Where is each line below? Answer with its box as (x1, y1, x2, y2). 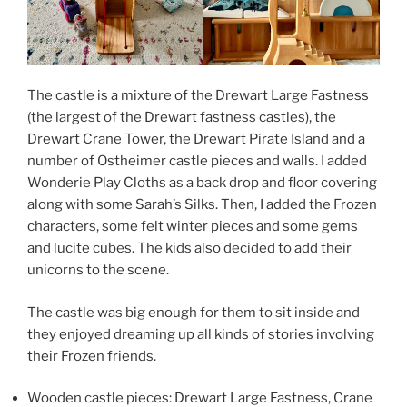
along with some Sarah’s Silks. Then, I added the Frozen (27, 196, 377, 213)
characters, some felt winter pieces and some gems (27, 218, 358, 235)
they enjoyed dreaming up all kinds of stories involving (27, 325, 374, 342)
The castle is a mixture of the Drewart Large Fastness (27, 87, 369, 104)
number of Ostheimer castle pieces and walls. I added (27, 153, 367, 170)
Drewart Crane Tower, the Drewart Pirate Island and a (27, 131, 365, 148)
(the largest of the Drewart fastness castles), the (27, 109, 336, 126)
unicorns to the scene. (27, 262, 169, 279)
